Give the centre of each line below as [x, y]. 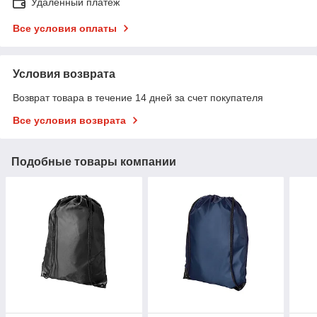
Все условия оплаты [65, 28]
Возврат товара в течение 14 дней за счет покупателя [138, 97]
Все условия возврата [69, 120]
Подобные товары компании [94, 161]
